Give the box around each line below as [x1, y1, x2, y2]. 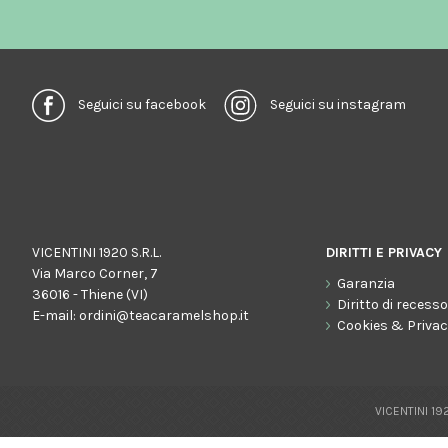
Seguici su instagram [270, 95, 406, 113]
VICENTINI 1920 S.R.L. [32, 244, 161, 261]
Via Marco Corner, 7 [32, 265, 158, 282]
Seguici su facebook [78, 95, 206, 113]
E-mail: [32, 307, 79, 324]
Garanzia [337, 275, 396, 292]
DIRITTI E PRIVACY [326, 244, 443, 261]
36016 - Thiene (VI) [32, 286, 148, 303]
